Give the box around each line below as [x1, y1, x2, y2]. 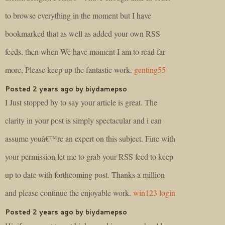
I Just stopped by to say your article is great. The [5, 97, 157, 108]
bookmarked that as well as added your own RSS [5, 28, 160, 39]
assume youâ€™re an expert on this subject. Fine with [5, 133, 175, 144]
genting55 [134, 64, 166, 75]
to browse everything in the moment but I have [5, 10, 151, 21]
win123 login [133, 187, 175, 198]
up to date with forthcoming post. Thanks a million [5, 169, 165, 180]
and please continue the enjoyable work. [5, 187, 133, 198]
